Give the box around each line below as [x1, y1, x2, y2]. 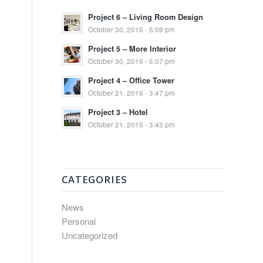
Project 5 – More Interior [88, 43, 177, 54]
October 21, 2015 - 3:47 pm [88, 88, 176, 97]
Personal [62, 215, 96, 227]
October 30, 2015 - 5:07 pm [88, 56, 176, 66]
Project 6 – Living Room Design [88, 12, 204, 22]
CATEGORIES [62, 173, 128, 186]
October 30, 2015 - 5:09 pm [88, 25, 176, 34]
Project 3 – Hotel [88, 107, 149, 117]
